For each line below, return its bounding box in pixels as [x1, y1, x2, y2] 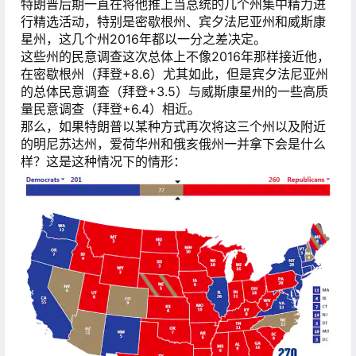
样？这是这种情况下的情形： [21, 153, 186, 170]
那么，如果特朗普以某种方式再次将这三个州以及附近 [21, 118, 326, 135]
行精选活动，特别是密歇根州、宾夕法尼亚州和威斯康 [21, 14, 326, 30]
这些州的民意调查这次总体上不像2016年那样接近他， [21, 48, 330, 65]
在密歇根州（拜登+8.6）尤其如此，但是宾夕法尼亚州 [21, 66, 328, 83]
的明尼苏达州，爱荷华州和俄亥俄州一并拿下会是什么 [21, 136, 326, 153]
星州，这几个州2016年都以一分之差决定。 [21, 31, 266, 48]
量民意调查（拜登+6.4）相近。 [21, 101, 200, 118]
